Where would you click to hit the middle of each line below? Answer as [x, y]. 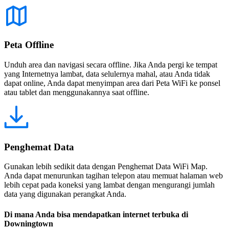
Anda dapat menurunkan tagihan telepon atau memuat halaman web [113, 176]
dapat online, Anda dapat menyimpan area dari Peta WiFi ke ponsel [112, 83]
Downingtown [29, 223]
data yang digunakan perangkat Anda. [65, 194]
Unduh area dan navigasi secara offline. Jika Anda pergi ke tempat [111, 65]
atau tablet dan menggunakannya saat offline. [77, 92]
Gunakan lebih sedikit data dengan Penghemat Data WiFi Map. [106, 167]
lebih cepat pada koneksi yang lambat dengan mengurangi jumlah [109, 185]
